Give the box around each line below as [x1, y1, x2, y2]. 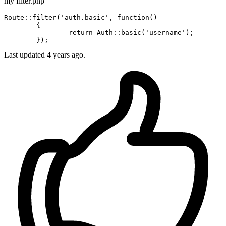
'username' [145, 29, 186, 37]
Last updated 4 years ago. [4, 50, 85, 60]
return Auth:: [69, 29, 121, 37]
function [117, 14, 149, 22]
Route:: [4, 14, 32, 22]
